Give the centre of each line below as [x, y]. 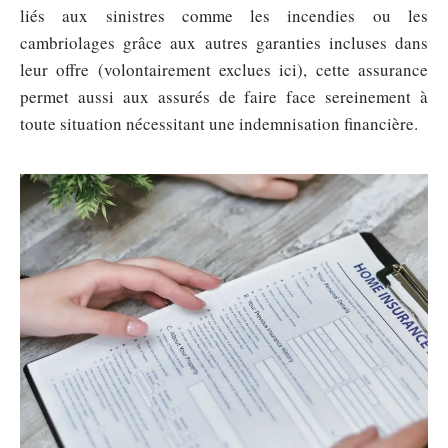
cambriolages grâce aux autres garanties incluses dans [224, 42]
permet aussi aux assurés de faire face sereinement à [224, 96]
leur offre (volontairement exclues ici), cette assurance [224, 69]
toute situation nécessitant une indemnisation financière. [219, 123]
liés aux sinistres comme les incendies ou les [224, 15]
